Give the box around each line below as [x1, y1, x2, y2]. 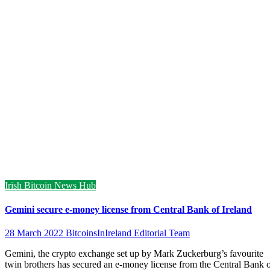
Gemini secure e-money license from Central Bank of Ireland [5, 204, 252, 215]
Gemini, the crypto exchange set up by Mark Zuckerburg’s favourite [5, 248, 263, 259]
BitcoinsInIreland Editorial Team [66, 227, 190, 238]
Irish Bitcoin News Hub [5, 180, 96, 191]
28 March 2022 [5, 227, 66, 238]
